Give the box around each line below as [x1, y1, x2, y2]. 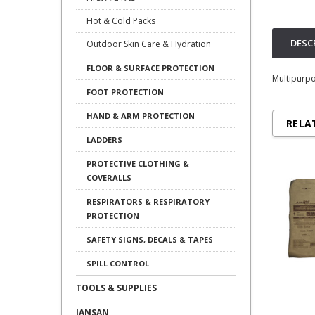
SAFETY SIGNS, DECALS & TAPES [86, 234, 213, 245]
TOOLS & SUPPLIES [76, 282, 157, 294]
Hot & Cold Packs [86, 15, 155, 27]
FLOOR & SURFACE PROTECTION [86, 63, 214, 73]
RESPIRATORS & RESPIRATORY [86, 196, 210, 207]
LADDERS [86, 134, 122, 145]
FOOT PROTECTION [86, 86, 164, 97]
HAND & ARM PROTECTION [86, 110, 195, 121]
